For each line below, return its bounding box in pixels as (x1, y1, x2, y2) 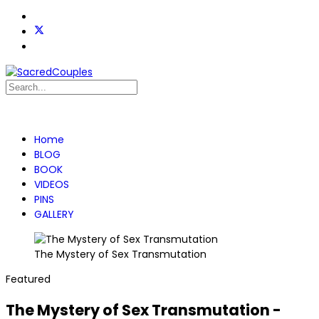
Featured (6, 272, 51, 286)
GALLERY (34, 207, 74, 221)
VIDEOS (34, 177, 69, 192)
